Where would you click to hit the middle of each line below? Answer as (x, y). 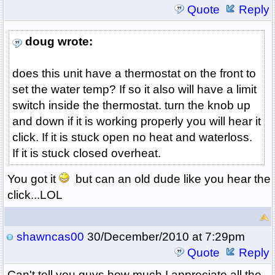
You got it (33, 179)
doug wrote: (59, 42)
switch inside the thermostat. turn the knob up (131, 106)
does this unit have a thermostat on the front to (134, 74)
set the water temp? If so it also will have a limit (134, 90)
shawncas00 (50, 237)
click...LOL (35, 195)
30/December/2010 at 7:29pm (164, 237)
